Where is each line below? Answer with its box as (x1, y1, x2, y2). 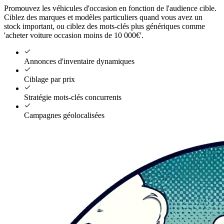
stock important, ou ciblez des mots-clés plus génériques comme (4, 22, 205, 31)
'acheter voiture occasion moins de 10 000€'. (4, 31, 143, 40)
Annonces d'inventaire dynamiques (24, 57, 134, 66)
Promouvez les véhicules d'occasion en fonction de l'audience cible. (4, 4, 216, 13)
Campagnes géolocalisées (24, 111, 104, 120)
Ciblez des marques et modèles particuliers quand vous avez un (4, 13, 202, 22)
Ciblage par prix (24, 75, 75, 84)
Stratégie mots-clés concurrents (24, 93, 121, 102)
